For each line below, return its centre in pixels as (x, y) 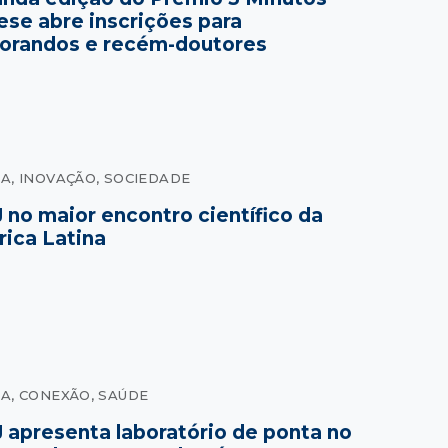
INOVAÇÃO (57, 178)
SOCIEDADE (147, 178)
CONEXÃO (54, 395)
